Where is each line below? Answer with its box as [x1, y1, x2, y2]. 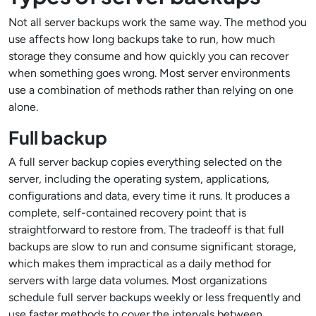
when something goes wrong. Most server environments [8, 66, 290, 80]
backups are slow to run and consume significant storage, [8, 240, 296, 253]
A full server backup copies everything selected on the [8, 155, 282, 169]
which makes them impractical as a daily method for [8, 257, 271, 270]
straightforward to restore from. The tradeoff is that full [8, 223, 284, 236]
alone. [8, 100, 38, 114]
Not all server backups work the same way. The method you [8, 16, 307, 29]
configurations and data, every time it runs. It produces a [8, 189, 290, 202]
